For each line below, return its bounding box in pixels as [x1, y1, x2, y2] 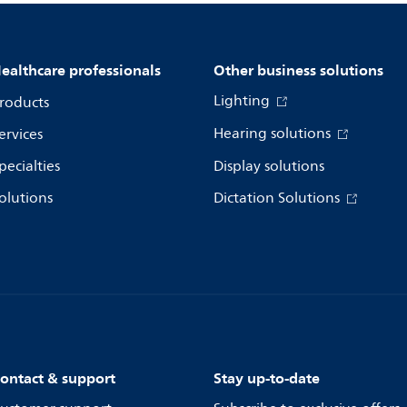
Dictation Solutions [213, 186, 343, 210]
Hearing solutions [213, 122, 334, 145]
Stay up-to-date [213, 365, 320, 391]
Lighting [213, 89, 273, 113]
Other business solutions [213, 57, 383, 83]
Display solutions [213, 154, 324, 178]
